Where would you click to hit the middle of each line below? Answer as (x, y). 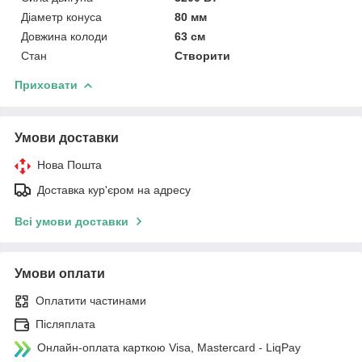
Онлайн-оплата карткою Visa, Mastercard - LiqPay (169, 347)
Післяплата (65, 324)
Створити (203, 55)
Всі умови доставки (72, 221)
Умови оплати (60, 273)
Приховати (46, 84)
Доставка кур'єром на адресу (114, 189)
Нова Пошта (69, 164)
